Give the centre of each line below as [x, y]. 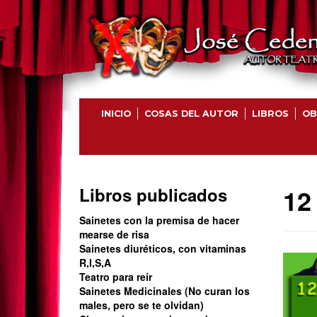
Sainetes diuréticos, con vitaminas [163, 248]
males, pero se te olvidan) [142, 305]
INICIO [116, 114]
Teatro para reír [116, 277]
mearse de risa [114, 234]
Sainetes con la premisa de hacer [159, 220]
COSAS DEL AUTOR [191, 114]
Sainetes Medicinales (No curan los [165, 291]
